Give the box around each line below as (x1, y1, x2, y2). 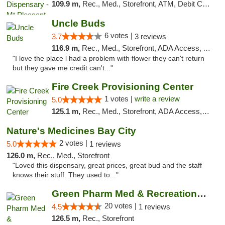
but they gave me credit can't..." (13, 64, 113, 72)
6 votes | (104, 31, 135, 40)
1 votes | (104, 94, 135, 103)
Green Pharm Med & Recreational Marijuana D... (196, 188, 206, 199)
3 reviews (134, 32, 166, 41)
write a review (134, 94, 180, 103)
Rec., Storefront (82, 214, 134, 222)
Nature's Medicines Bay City (7, 126, 136, 136)
